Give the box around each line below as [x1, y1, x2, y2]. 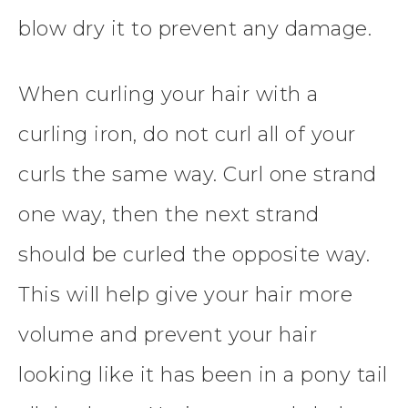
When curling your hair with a [18, 82, 319, 107]
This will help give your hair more [18, 282, 352, 308]
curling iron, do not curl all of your [18, 122, 356, 148]
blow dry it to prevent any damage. [18, 16, 372, 42]
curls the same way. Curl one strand [18, 162, 377, 188]
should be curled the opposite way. [18, 242, 370, 268]
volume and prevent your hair [18, 322, 317, 348]
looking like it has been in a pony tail [18, 362, 388, 388]
